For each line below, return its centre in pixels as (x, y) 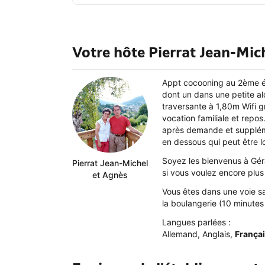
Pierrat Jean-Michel (110, 163)
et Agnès (110, 175)
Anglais (216, 234)
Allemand (180, 234)
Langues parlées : (196, 222)
